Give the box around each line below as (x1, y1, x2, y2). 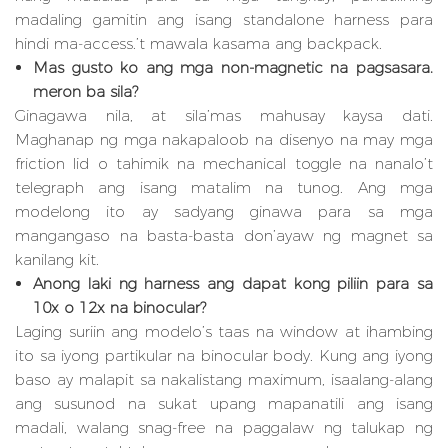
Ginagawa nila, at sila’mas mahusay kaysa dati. (15, 106, 433, 126)
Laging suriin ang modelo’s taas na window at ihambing (15, 322, 433, 342)
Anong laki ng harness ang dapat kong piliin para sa (33, 274, 433, 294)
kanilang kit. (15, 250, 99, 270)
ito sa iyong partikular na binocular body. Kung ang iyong (15, 346, 433, 366)
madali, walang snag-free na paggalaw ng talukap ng (15, 418, 433, 438)
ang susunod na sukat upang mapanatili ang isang (15, 394, 433, 414)
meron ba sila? (33, 82, 143, 102)
